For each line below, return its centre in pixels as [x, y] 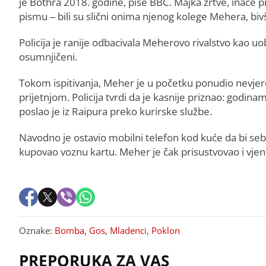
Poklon [166, 230]
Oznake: [37, 230]
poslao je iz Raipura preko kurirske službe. [115, 111]
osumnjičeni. [48, 56]
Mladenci [128, 230]
